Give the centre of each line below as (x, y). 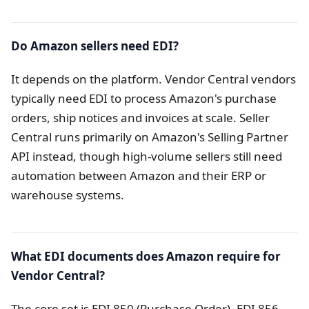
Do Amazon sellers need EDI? (95, 46)
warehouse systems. (68, 195)
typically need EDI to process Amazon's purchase (144, 99)
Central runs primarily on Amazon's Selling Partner (150, 137)
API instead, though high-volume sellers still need (147, 157)
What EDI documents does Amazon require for (146, 257)
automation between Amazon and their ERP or (139, 176)
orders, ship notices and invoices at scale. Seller (140, 118)
